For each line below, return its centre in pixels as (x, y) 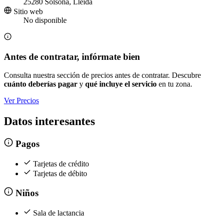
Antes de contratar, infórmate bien (72, 56)
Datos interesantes (49, 121)
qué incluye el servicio (121, 84)
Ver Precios (21, 101)
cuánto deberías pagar (41, 84)
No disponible (45, 20)
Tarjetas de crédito (61, 163)
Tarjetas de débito (60, 173)
